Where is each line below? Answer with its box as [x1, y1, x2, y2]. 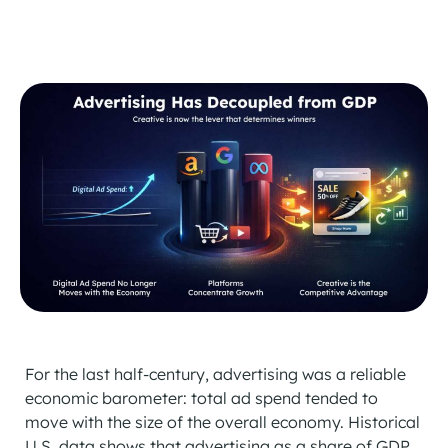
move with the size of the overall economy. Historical [25, 412, 420, 433]
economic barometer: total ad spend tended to [25, 388, 378, 409]
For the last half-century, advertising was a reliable [25, 364, 406, 385]
